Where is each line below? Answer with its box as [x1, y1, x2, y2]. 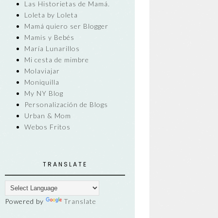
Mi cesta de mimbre [24, 55, 90, 64]
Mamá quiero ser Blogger [24, 21, 109, 30]
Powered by [5, 197, 46, 206]
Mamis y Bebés [24, 33, 75, 41]
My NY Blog [24, 89, 64, 97]
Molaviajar [24, 66, 60, 75]
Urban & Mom [24, 111, 72, 120]
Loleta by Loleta [24, 10, 78, 19]
